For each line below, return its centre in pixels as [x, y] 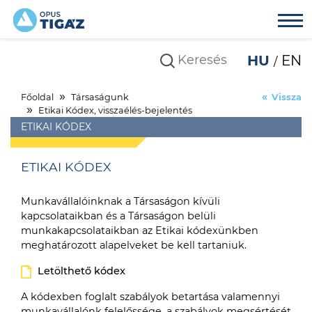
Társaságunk [100, 97]
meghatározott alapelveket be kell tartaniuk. [134, 245]
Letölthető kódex [81, 271]
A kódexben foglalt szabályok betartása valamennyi [150, 296]
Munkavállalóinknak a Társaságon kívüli [120, 201]
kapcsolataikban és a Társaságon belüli [118, 216]
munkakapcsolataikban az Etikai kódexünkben [140, 230]
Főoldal [37, 97]
